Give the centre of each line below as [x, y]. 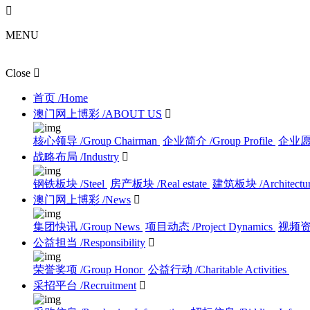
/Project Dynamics [232, 226]
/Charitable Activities [241, 269]
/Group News [110, 226]
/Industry [100, 156]
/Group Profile [241, 140]
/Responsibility [113, 242]
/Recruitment [108, 285]
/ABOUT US [132, 113]
